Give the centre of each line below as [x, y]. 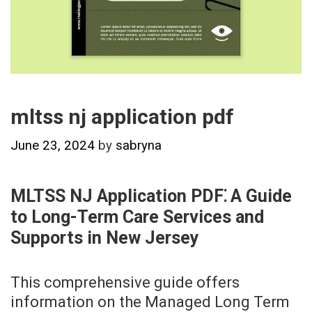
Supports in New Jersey [105, 238]
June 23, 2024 [53, 146]
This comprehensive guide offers [125, 283]
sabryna [139, 146]
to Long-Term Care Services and [137, 217]
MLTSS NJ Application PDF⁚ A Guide [151, 196]
